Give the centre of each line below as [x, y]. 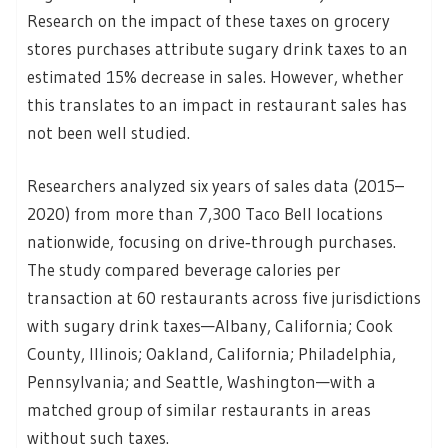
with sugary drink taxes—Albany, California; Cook [210, 326]
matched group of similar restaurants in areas [199, 410]
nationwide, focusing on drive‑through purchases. [211, 242]
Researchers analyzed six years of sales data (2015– [215, 186]
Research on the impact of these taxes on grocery [208, 20]
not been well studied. [108, 132]
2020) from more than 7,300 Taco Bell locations [205, 214]
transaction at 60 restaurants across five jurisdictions [224, 298]
